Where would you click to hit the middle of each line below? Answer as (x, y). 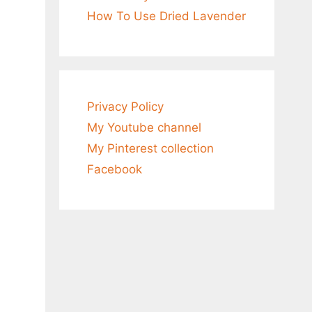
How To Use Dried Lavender (166, 16)
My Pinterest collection (150, 148)
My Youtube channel (144, 127)
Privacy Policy (125, 107)
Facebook (114, 169)
